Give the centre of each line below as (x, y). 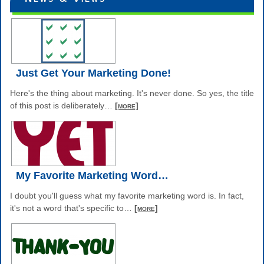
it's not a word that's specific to (67, 208)
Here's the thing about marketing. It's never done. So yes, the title (132, 93)
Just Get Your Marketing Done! (93, 73)
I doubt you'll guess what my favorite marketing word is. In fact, (127, 195)
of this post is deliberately (57, 105)
